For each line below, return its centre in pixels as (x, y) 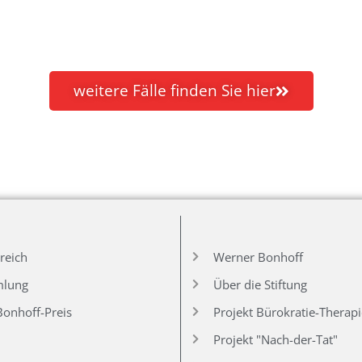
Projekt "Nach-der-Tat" (276, 339)
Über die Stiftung (261, 284)
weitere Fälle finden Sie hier (174, 90)
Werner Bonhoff (259, 257)
